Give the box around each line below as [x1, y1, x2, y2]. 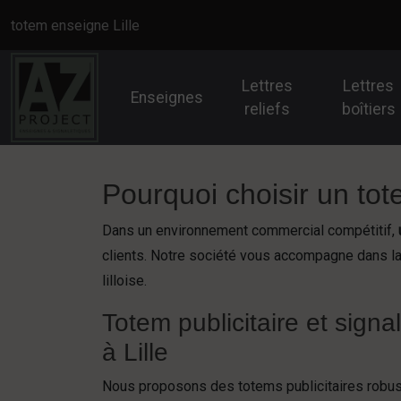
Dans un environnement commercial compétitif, [102, 222, 398, 239]
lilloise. [102, 272, 147, 289]
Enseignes [131, 89, 204, 107]
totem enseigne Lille [11, 16, 140, 34]
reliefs [243, 100, 290, 118]
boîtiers [341, 100, 396, 118]
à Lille [102, 338, 168, 366]
